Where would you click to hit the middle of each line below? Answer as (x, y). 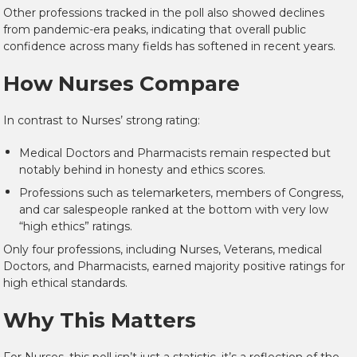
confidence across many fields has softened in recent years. (169, 47)
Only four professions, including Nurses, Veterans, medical (163, 250)
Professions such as (75, 193)
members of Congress (279, 193)
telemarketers (171, 193)
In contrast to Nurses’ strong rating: (102, 121)
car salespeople (86, 210)
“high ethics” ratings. (76, 227)
